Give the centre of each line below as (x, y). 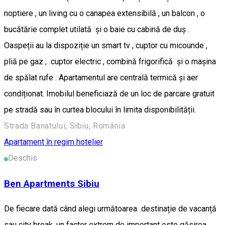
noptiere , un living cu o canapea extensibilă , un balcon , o (104, 13)
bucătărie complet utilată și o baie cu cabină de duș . (98, 29)
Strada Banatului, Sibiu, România (65, 126)
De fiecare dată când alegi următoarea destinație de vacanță (110, 209)
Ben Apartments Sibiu (52, 184)
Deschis (23, 158)
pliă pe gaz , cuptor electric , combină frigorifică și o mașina (110, 61)
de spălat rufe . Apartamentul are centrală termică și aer (101, 77)
